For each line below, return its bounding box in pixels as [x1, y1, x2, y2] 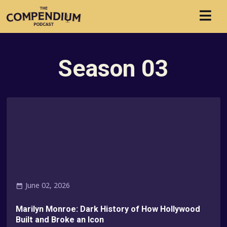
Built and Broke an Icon [16, 214, 104, 224]
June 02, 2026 [25, 180, 70, 191]
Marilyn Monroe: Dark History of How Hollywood [16, 204, 201, 214]
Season [58, 54, 142, 82]
